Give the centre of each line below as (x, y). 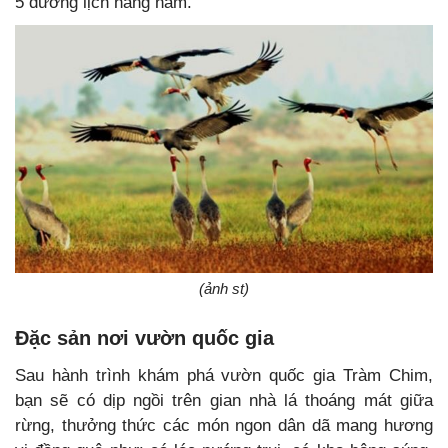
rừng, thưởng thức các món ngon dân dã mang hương (224, 426)
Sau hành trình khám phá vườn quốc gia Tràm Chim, (224, 376)
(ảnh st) (224, 289)
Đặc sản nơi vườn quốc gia (144, 338)
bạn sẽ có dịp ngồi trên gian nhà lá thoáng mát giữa (224, 401)
